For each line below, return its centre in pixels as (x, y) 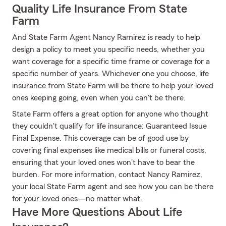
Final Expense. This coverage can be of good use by (100, 138)
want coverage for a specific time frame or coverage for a (111, 62)
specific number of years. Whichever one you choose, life (110, 74)
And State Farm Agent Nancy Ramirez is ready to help (106, 37)
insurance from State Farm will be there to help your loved (113, 86)
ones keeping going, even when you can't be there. (99, 98)
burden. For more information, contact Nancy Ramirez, (107, 175)
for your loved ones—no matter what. (77, 199)
